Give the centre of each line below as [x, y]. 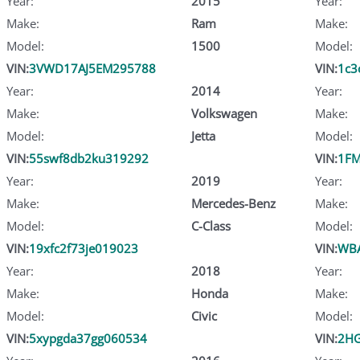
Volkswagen [224, 113]
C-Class [211, 225]
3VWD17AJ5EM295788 [92, 68]
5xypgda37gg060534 [88, 338]
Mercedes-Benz [233, 203]
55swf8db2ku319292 [89, 158]
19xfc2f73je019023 [84, 248]
